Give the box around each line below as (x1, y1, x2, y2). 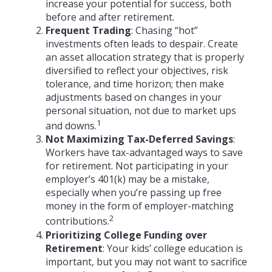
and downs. (46, 119, 97, 133)
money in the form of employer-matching (46, 199, 234, 213)
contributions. (46, 214, 109, 228)
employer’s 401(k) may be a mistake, (46, 172, 209, 186)
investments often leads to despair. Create (46, 37, 238, 50)
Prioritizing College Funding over (46, 228, 207, 242)
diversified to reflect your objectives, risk (46, 64, 228, 77)
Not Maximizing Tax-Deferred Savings (46, 132, 233, 146)
